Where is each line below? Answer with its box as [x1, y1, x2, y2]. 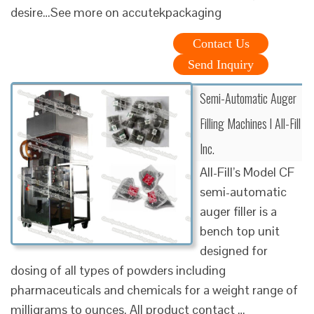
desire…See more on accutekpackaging [11, 4, 221, 20]
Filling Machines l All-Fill [200, 114, 301, 132]
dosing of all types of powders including [11, 261, 226, 278]
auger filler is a [200, 203, 277, 219]
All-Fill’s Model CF [200, 163, 294, 180]
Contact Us [192, 36, 250, 50]
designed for [200, 242, 268, 259]
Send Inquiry [188, 57, 254, 71]
